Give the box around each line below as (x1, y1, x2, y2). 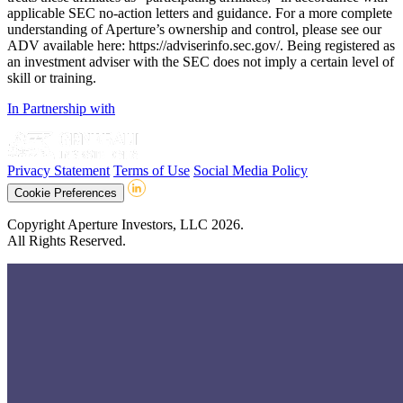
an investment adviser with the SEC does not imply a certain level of (7, 54, 394, 70)
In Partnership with (7, 101, 115, 117)
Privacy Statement (7, 163, 110, 179)
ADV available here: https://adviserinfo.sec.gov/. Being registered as (7, 38, 395, 54)
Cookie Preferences (14, 186, 117, 201)
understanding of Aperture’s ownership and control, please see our (7, 22, 381, 38)
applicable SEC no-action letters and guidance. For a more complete (7, 5, 392, 22)
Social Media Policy (193, 163, 308, 179)
